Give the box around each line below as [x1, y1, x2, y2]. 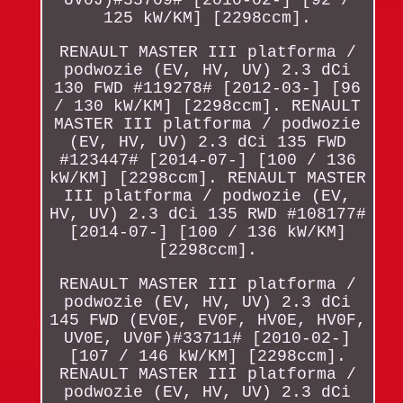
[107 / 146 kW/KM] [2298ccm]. [68, 346, 346, 365]
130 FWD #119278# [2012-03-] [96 [54, 78, 362, 97]
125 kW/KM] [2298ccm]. [103, 8, 312, 27]
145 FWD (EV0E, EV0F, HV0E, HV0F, [49, 310, 366, 329]
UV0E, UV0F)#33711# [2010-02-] [64, 328, 352, 347]
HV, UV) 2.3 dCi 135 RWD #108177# [49, 204, 366, 223]
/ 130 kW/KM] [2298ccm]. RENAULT [54, 96, 362, 115]
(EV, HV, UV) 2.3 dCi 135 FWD [68, 132, 346, 151]
